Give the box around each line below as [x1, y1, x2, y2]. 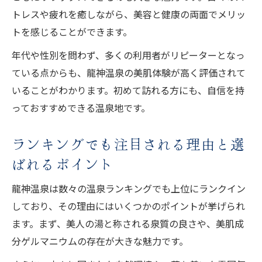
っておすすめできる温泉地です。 [12, 100, 150, 115]
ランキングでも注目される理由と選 [12, 133, 246, 154]
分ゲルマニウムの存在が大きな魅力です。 [12, 233, 188, 248]
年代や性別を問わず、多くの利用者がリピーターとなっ [12, 47, 245, 62]
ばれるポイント [12, 153, 114, 174]
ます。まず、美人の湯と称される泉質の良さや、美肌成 [12, 216, 244, 230]
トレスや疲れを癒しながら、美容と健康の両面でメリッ [12, 6, 246, 21]
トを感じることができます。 [12, 24, 132, 39]
